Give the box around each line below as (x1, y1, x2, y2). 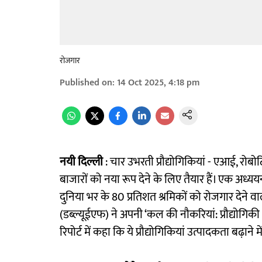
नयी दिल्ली (60, 152, 103, 172)
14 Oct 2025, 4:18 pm (117, 75, 200, 91)
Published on (60, 75, 112, 91)
